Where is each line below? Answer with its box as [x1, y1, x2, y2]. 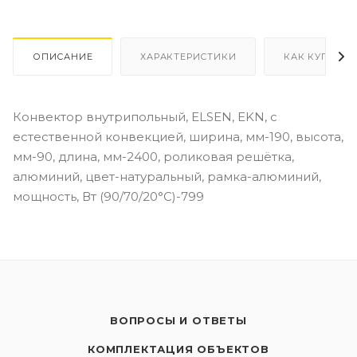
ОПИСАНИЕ [33, 50, 93, 62]
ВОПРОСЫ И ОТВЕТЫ [110, 314, 247, 327]
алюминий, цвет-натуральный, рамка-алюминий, [13, 168, 321, 184]
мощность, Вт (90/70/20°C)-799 [13, 188, 204, 204]
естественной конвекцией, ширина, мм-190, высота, [13, 128, 343, 144]
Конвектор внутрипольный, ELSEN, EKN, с [13, 108, 277, 124]
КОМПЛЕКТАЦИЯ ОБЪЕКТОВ [88, 343, 269, 355]
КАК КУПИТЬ [284, 50, 350, 62]
